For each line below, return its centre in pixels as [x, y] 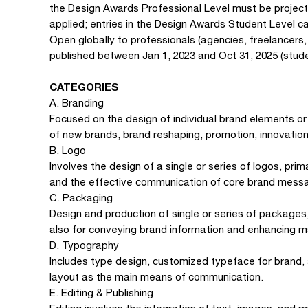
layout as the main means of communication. [156, 277]
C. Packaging [81, 198]
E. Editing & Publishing [101, 293]
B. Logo [68, 150]
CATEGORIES [84, 87]
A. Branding [77, 103]
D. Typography [84, 245]
